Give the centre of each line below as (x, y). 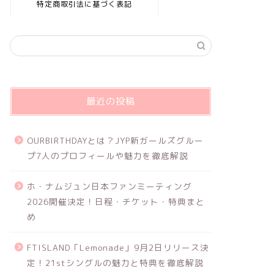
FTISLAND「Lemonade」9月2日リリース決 (118, 247)
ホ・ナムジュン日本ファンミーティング (109, 186)
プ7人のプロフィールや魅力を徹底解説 (107, 156)
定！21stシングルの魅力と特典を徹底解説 (115, 263)
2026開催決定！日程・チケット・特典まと (116, 202)
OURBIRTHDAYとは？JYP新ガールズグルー (115, 140)
